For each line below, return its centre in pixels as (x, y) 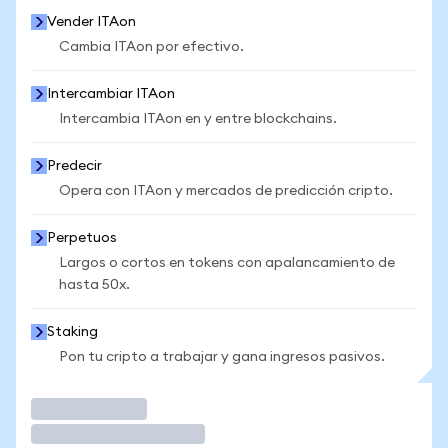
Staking (72, 332)
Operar (64, 408)
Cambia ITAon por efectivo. (151, 47)
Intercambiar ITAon (111, 94)
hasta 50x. (94, 285)
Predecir (74, 166)
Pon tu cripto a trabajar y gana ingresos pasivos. (222, 357)
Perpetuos (82, 238)
